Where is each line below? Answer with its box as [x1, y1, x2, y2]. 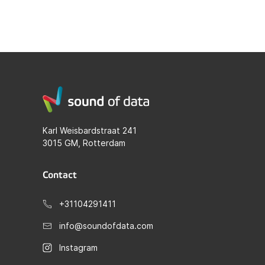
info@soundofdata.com [59, 221, 153, 231]
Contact [43, 170, 77, 180]
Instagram [59, 243, 98, 253]
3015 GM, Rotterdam [43, 138, 125, 148]
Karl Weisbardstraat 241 [43, 125, 137, 135]
